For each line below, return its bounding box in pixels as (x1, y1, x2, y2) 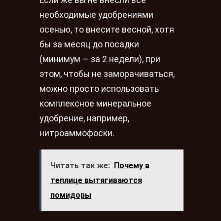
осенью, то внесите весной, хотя (39, 25, 174, 35)
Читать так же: (50, 161, 110, 171)
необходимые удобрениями (39, 10, 153, 20)
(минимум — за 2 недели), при (39, 54, 160, 64)
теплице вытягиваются (50, 176, 142, 185)
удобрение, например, (39, 113, 129, 123)
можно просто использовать (39, 84, 159, 94)
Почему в (113, 161, 149, 171)
